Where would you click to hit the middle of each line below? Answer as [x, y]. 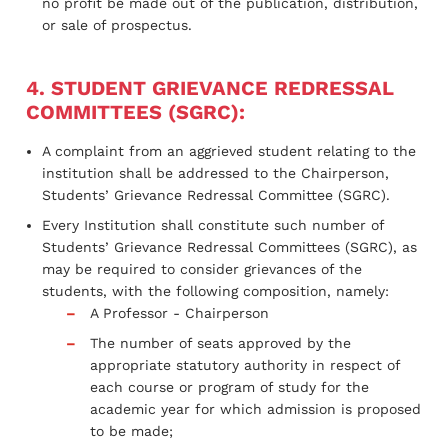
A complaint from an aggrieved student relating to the [229, 150]
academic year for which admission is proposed [255, 408]
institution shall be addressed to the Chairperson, [215, 172]
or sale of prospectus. [117, 24]
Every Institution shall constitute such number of [213, 224]
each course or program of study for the [229, 386]
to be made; [131, 430]
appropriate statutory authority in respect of [245, 364]
